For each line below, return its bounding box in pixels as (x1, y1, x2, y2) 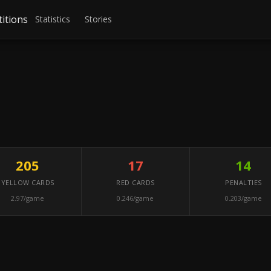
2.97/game (11, 194, 45, 203)
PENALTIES (225, 178, 262, 187)
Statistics (35, 13, 71, 25)
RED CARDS (116, 178, 155, 187)
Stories (85, 13, 113, 25)
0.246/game (117, 194, 154, 203)
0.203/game (224, 194, 262, 203)
